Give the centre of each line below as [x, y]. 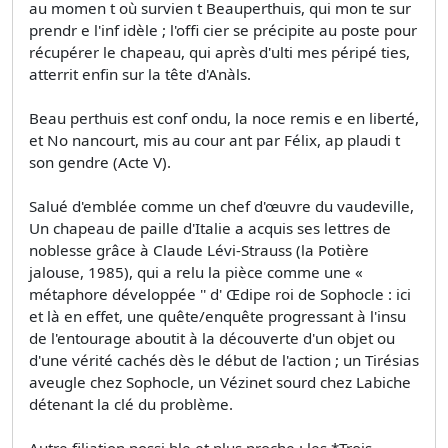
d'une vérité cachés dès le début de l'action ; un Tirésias [224, 360]
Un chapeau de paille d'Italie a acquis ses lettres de [210, 228]
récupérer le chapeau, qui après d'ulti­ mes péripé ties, [219, 52]
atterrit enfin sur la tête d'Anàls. [140, 74]
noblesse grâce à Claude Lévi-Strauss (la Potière [199, 250]
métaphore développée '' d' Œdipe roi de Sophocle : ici [220, 294]
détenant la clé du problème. [131, 404]
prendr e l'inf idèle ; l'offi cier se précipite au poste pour [223, 30]
